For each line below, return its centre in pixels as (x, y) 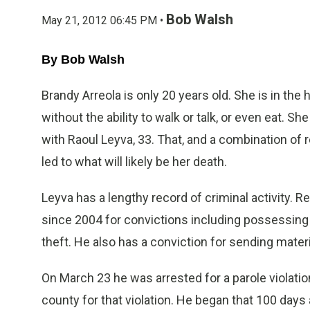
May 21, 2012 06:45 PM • (104, 20)
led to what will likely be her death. (134, 162)
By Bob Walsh (83, 60)
